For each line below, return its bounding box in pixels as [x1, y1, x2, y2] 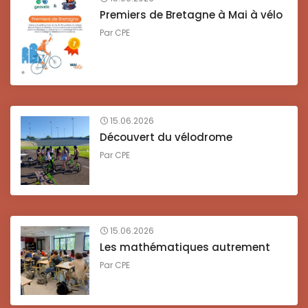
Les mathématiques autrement [100, 239, 270, 254]
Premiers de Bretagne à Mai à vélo [100, 8, 283, 23]
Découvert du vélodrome [100, 129, 232, 144]
